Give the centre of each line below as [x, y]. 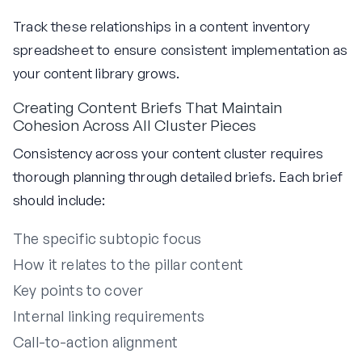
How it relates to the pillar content [128, 265]
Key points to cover [78, 290]
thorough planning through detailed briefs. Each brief [178, 177]
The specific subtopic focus [107, 239]
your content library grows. [97, 73]
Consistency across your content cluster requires [168, 154]
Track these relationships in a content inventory [162, 26]
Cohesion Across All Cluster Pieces [135, 125]
